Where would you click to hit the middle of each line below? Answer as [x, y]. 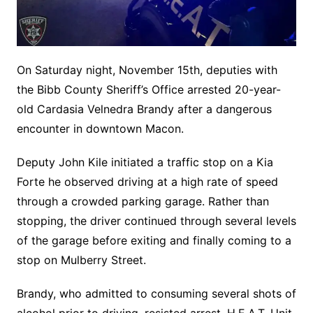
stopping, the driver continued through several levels [156, 220]
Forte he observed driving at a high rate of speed [147, 181]
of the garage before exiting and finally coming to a [154, 240]
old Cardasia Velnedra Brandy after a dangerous [144, 109]
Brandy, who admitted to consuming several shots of [156, 293]
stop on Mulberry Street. [81, 260]
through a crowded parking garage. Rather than [143, 201]
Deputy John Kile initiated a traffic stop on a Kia [145, 162]
